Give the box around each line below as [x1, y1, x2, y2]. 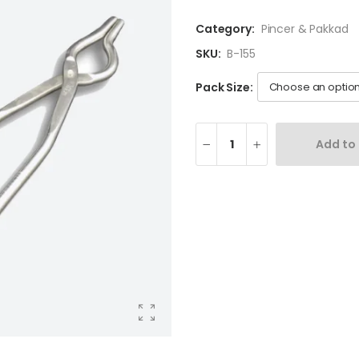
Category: [195, 21, 255, 38]
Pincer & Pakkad [260, 21, 349, 38]
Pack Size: [195, 79, 253, 95]
